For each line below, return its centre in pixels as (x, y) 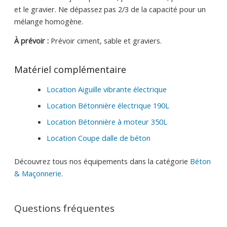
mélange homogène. (48, 21)
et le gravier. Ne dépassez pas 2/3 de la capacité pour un (110, 9)
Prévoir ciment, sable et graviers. (105, 41)
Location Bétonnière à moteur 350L (107, 122)
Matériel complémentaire (70, 70)
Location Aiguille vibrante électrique (106, 89)
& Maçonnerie (37, 174)
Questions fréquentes (64, 209)
